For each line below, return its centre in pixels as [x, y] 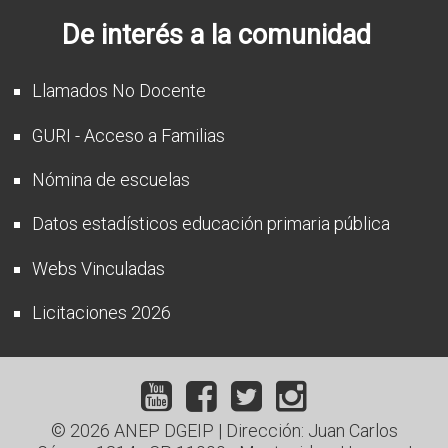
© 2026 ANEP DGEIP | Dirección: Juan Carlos [224, 431]
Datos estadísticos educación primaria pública [211, 224]
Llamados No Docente [119, 91]
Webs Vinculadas [99, 268]
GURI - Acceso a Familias [129, 135]
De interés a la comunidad [216, 34]
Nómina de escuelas [111, 179]
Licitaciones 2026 [102, 313]
